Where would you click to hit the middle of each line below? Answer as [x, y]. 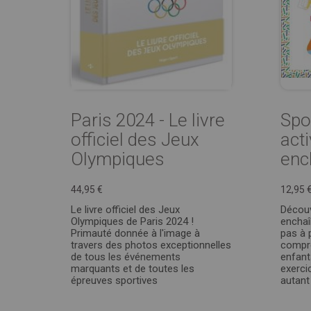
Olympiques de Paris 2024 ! [132, 221]
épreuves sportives [114, 280]
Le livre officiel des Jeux [125, 210]
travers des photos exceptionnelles [151, 245]
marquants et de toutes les [133, 269]
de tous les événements [126, 257]
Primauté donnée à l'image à [135, 233]
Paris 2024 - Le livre [148, 120]
